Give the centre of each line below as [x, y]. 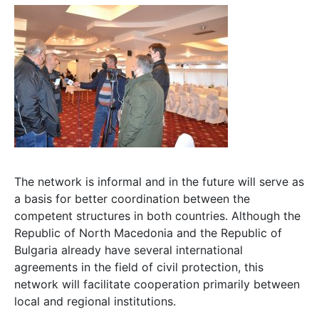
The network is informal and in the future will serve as [159, 181]
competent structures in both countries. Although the [157, 215]
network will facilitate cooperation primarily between [157, 284]
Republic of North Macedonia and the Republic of [148, 232]
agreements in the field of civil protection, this [139, 267]
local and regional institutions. [95, 301]
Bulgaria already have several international [129, 250]
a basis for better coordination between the [132, 198]
